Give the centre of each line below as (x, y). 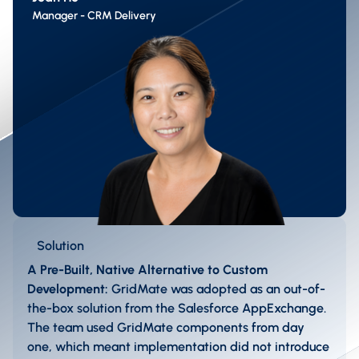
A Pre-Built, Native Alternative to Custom (147, 270)
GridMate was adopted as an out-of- (218, 289)
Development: (69, 289)
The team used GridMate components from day (166, 328)
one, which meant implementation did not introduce (178, 347)
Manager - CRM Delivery (94, 15)
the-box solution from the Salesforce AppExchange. (177, 309)
